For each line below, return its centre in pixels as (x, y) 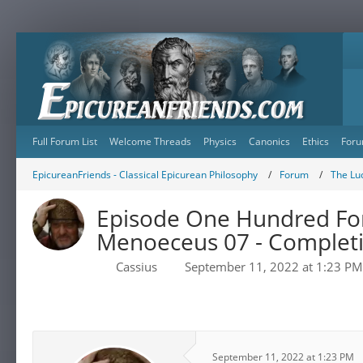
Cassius (137, 267)
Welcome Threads (150, 141)
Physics (220, 141)
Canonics (269, 141)
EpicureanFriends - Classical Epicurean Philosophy (145, 174)
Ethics (316, 141)
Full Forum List (65, 141)
